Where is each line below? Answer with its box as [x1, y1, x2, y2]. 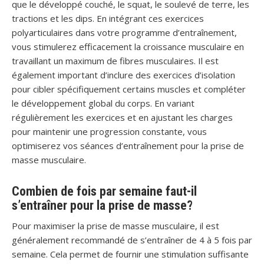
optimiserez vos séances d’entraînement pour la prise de [12, 140, 244, 151]
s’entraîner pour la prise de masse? [12, 198, 193, 213]
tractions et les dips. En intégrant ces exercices [12, 12, 204, 24]
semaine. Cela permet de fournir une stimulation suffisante [12, 248, 249, 260]
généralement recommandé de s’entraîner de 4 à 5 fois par [12, 234, 252, 246]
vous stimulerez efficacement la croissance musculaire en [12, 41, 244, 52]
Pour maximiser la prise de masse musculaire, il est [12, 220, 219, 232]
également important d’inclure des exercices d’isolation [12, 69, 235, 81]
